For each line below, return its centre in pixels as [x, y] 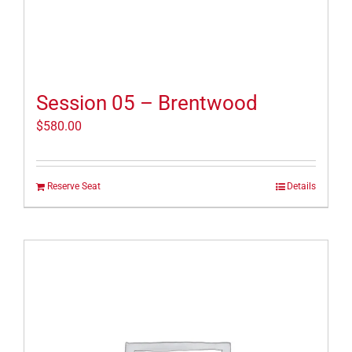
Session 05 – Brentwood [147, 103]
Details [301, 187]
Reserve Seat [74, 187]
